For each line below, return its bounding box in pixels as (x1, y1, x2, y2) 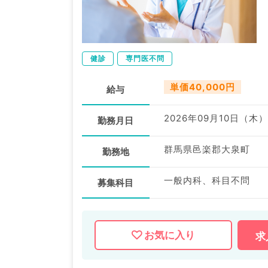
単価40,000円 (169, 81, 235, 93)
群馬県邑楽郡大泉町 (163, 144, 250, 156)
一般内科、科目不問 (163, 175, 250, 187)
